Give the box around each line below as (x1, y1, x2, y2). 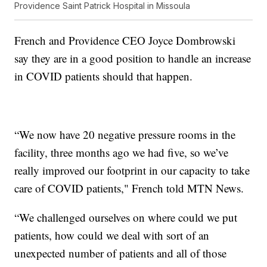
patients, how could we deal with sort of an (14, 228, 210, 243)
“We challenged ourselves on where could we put (14, 210, 238, 225)
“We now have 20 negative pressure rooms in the (14, 127, 236, 142)
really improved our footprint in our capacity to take (14, 163, 250, 178)
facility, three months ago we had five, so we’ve (14, 145, 229, 160)
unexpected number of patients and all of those (14, 246, 227, 261)
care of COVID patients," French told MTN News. (14, 181, 244, 196)
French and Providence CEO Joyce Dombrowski (14, 33, 236, 48)
